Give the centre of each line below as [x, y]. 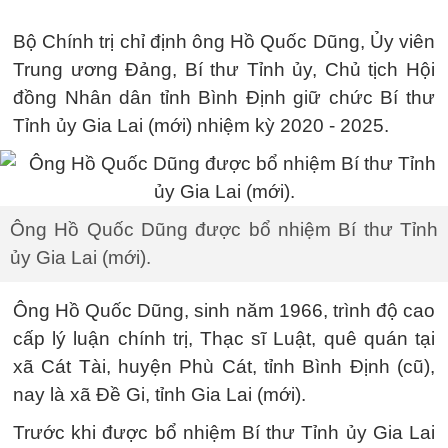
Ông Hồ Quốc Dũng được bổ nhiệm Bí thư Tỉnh [224, 229]
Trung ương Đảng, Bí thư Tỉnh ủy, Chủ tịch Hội [224, 69]
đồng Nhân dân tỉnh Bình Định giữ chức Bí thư [224, 97]
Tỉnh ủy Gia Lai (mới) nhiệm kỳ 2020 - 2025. [201, 125]
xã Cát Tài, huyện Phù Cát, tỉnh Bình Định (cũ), [224, 366]
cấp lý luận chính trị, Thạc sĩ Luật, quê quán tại [224, 338]
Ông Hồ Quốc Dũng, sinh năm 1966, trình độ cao [224, 310]
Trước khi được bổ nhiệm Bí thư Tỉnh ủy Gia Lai [224, 432]
